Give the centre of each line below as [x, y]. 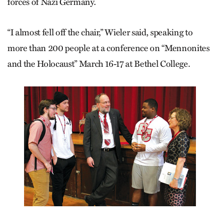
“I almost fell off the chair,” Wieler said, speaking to [100, 32]
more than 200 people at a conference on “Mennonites [109, 48]
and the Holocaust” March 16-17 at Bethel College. [99, 64]
